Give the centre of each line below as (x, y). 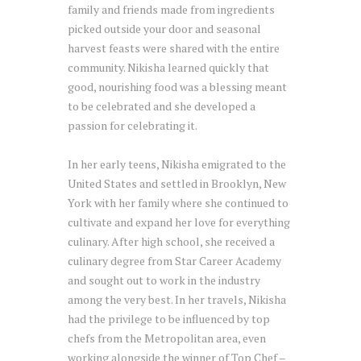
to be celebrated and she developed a (162, 106)
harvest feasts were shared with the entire (174, 48)
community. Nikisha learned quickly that (168, 67)
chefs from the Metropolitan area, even (167, 338)
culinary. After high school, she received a (171, 241)
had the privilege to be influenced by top (169, 318)
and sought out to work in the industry (164, 280)
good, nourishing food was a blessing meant (177, 86)
